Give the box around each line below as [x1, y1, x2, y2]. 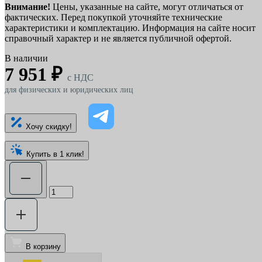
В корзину [26, 242, 61, 251]
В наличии [5, 53, 48, 64]
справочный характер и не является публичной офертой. [5, 33, 232, 44]
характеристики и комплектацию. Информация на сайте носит [5, 23, 256, 33]
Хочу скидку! [26, 122, 72, 132]
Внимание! [5, 2, 50, 12]
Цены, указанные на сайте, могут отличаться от [50, 2, 243, 12]
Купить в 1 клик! [26, 150, 84, 159]
